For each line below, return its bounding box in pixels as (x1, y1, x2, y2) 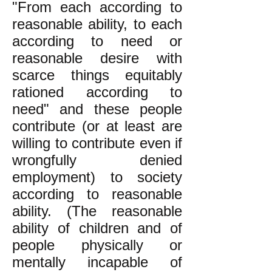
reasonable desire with (12, 50, 182, 66)
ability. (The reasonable (12, 203, 182, 219)
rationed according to (12, 84, 182, 100)
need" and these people (12, 101, 182, 117)
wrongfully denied (12, 152, 182, 168)
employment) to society (12, 169, 182, 185)
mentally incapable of (12, 254, 182, 270)
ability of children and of (12, 220, 182, 236)
